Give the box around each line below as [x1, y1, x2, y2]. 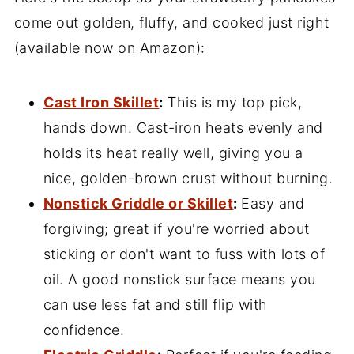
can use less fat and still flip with [43, 296, 268, 314]
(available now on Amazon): [13, 40, 205, 57]
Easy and [241, 195, 305, 213]
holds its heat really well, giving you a [43, 145, 303, 162]
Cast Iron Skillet [43, 94, 160, 111]
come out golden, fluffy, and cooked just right [13, 14, 330, 32]
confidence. [43, 322, 125, 339]
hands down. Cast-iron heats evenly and [43, 119, 323, 137]
